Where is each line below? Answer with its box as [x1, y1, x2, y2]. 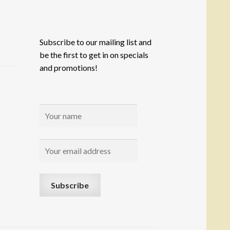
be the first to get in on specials [39, 50, 148, 60]
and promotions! [39, 63, 98, 73]
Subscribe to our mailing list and [39, 37, 151, 47]
